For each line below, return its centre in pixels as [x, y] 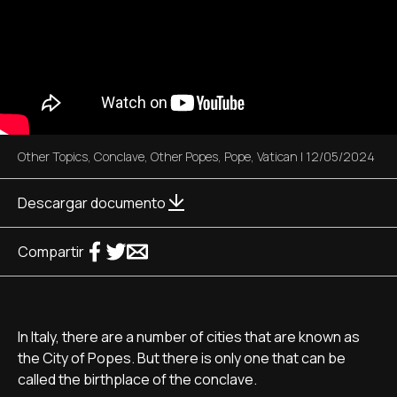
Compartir [51, 252]
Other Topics [53, 156]
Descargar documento [92, 203]
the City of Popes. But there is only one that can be [182, 358]
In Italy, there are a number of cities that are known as [189, 337]
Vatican [277, 156]
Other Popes [184, 156]
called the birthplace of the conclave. [137, 379]
